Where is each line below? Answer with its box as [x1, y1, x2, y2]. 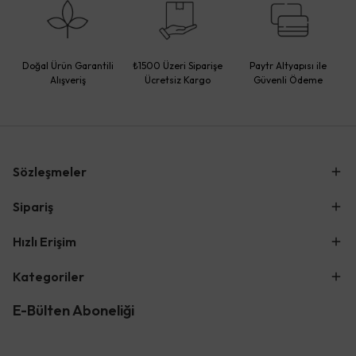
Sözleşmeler [13, 164, 87, 180]
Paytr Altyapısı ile [250, 60, 327, 72]
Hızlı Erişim [13, 234, 76, 250]
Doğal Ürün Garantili [21, 60, 114, 72]
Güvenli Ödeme [253, 74, 323, 86]
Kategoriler [13, 269, 84, 284]
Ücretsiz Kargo [145, 74, 211, 86]
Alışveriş [49, 74, 86, 86]
